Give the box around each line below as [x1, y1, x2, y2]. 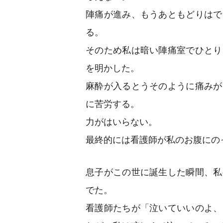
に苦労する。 [86, 99, 139, 109]
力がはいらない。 [86, 116, 157, 127]
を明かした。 [86, 63, 139, 73]
